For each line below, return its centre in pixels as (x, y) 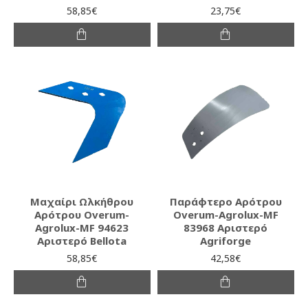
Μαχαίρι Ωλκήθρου (82, 201)
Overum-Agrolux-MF (225, 214)
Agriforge (226, 240)
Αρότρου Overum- (82, 214)
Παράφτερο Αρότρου (225, 201)
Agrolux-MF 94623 (82, 227)
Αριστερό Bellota (82, 240)
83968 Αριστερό (226, 227)
